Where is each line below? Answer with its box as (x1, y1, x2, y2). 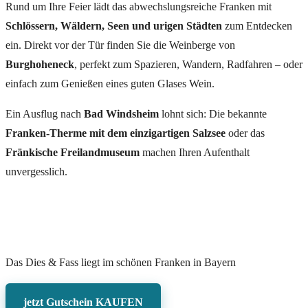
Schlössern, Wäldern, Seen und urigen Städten (5, 20, 222, 32)
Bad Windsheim (84, 108, 159, 120)
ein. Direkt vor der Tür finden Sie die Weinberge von (5, 39, 235, 52)
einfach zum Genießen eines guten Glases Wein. (5, 78, 214, 90)
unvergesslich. (5, 166, 67, 178)
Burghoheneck (5, 58, 74, 71)
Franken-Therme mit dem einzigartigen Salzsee (5, 127, 225, 140)
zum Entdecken (222, 20, 292, 32)
